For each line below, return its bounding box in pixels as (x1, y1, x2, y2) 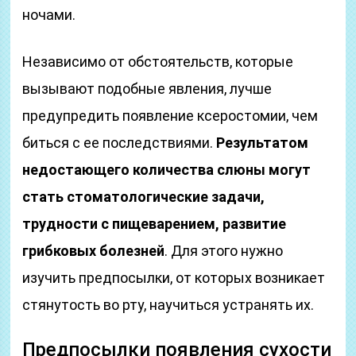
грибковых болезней (22, 242, 165, 259)
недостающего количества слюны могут (22, 161, 311, 178)
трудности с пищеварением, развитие (22, 215, 287, 232)
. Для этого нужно (164, 242, 284, 259)
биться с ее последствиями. (22, 134, 217, 151)
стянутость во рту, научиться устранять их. (22, 296, 315, 313)
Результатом (216, 134, 309, 151)
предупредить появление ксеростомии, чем (22, 107, 319, 124)
